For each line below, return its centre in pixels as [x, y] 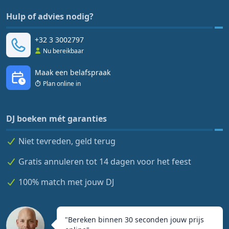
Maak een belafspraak [73, 72]
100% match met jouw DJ [66, 182]
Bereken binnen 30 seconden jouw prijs [136, 219]
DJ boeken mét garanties [56, 118]
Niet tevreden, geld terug [67, 141]
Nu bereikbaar [63, 51]
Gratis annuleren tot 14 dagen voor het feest [105, 161]
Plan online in [62, 83]
